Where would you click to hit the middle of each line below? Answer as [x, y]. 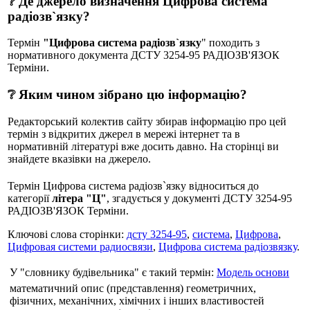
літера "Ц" [79, 198]
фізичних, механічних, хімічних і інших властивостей [137, 300]
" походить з [230, 43]
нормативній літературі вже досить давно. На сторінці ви [143, 146]
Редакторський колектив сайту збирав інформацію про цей [147, 121]
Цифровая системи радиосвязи [80, 246]
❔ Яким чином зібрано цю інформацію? [127, 95]
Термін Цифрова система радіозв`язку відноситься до [133, 185]
